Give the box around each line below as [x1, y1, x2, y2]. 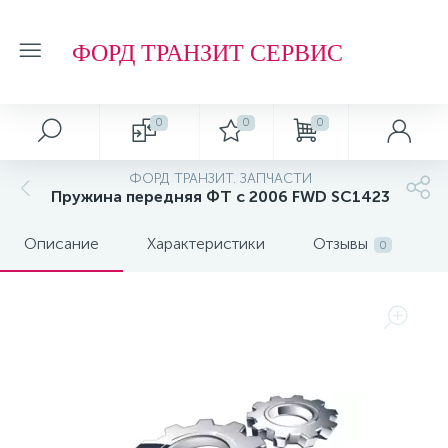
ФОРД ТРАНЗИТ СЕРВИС [72, 35, 343, 68]
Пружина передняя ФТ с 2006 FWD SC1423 [50, 187, 390, 206]
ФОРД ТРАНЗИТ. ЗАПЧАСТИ [128, 170, 312, 187]
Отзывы [313, 234, 368, 253]
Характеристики [147, 234, 265, 253]
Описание [24, 234, 99, 253]
